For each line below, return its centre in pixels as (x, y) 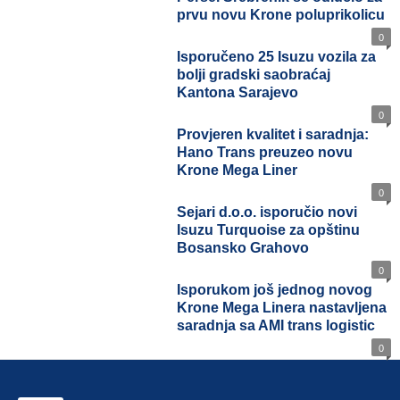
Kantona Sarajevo (239, 93)
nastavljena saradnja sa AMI (274, 326)
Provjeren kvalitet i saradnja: (278, 135)
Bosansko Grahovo (242, 249)
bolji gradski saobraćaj (254, 75)
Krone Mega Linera (242, 308)
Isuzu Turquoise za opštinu (271, 231)
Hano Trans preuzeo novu (267, 153)
